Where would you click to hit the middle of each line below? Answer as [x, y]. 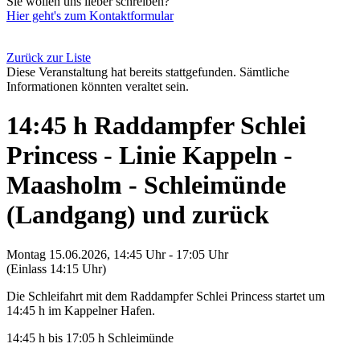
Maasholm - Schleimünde [146, 185]
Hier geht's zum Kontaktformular [90, 16]
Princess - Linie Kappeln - [149, 155]
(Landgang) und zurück [138, 215]
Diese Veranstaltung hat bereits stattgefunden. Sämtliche [148, 72]
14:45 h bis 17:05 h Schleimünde [90, 337]
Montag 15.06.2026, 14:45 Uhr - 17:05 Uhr [117, 254]
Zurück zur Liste [49, 57]
